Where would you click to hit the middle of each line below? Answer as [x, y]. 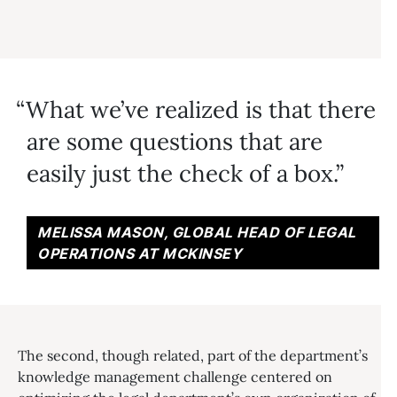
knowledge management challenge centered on [175, 377]
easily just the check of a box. [181, 173]
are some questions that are [175, 141]
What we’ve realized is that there [201, 109]
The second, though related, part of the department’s [193, 355]
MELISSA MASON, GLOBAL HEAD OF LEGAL [197, 232]
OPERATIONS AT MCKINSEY [140, 253]
